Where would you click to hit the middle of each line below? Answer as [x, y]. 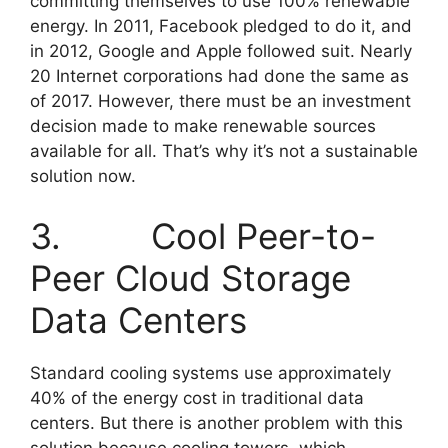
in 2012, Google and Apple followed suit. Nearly [221, 51]
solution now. [83, 176]
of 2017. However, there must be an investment [220, 101]
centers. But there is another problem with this [216, 422]
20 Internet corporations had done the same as [219, 76]
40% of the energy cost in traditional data [197, 397]
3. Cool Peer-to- [203, 235]
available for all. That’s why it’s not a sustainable [224, 151]
